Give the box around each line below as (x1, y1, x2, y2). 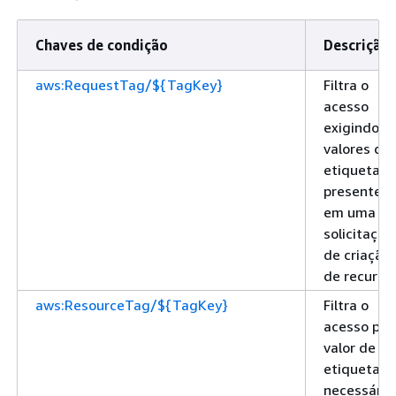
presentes (324, 181, 389, 200)
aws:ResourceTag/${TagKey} (35, 295, 228, 314)
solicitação (324, 224, 393, 242)
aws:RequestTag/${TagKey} (35, 75, 223, 94)
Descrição (324, 35, 390, 54)
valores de (324, 139, 391, 157)
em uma (324, 202, 376, 221)
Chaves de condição (35, 35, 168, 54)
